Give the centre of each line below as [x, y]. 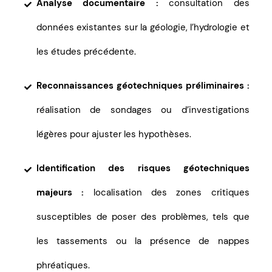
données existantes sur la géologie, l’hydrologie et [143, 27]
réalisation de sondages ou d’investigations [143, 110]
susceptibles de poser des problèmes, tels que [143, 217]
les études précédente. [86, 52]
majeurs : [60, 192]
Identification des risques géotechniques [143, 168]
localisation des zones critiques [167, 192]
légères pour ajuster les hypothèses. [114, 134]
